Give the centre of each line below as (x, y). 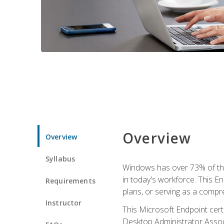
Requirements (70, 180)
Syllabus (60, 158)
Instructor (64, 202)
